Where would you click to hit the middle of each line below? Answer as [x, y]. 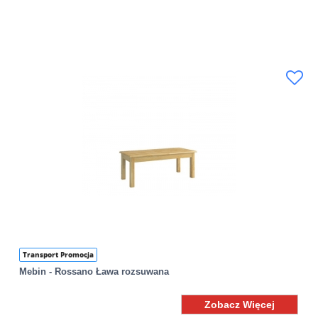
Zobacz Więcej [240, 305]
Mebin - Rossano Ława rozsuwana [94, 272]
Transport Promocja [59, 255]
